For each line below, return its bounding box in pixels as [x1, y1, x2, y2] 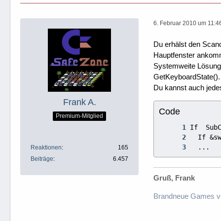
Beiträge [31, 155, 53, 162]
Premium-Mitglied [56, 112, 103, 120]
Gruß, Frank [153, 173, 195, 182]
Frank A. [63, 97, 96, 107]
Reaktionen [31, 144, 62, 151]
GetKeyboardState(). [153, 72, 220, 81]
